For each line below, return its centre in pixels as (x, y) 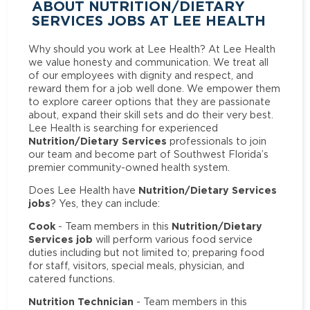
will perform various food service (173, 239)
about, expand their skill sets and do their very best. (151, 114)
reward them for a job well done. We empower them (155, 88)
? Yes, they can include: (106, 203)
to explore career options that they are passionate (150, 101)
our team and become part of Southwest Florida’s (149, 154)
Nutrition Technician (83, 302)
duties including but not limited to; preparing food (147, 253)
